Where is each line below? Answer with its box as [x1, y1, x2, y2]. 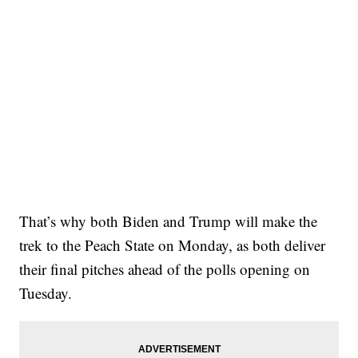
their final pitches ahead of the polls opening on [19, 259, 311, 280]
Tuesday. [19, 283, 73, 304]
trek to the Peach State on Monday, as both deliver [19, 235, 326, 256]
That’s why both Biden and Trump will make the [19, 211, 318, 232]
